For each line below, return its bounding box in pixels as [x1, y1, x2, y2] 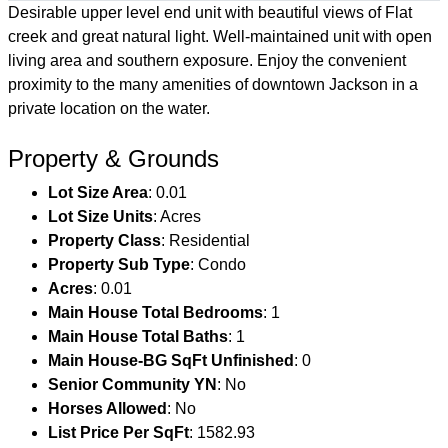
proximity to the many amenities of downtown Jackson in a [8, 76, 418, 94]
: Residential [161, 232, 250, 250]
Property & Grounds [8, 145, 219, 173]
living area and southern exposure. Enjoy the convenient [8, 52, 406, 70]
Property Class [48, 232, 161, 250]
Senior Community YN [48, 376, 217, 394]
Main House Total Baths [48, 328, 228, 346]
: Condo [190, 256, 246, 274]
